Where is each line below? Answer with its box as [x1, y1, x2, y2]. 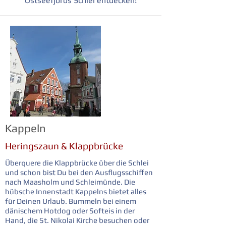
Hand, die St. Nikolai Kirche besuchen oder [5, 216, 149, 224]
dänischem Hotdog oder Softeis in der [5, 206, 135, 215]
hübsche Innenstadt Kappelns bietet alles [5, 187, 146, 196]
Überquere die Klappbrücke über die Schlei [5, 158, 149, 167]
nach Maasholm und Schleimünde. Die [5, 178, 135, 186]
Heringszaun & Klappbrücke [5, 140, 123, 151]
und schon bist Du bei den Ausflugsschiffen [5, 168, 153, 177]
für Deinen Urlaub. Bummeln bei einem [5, 197, 136, 205]
